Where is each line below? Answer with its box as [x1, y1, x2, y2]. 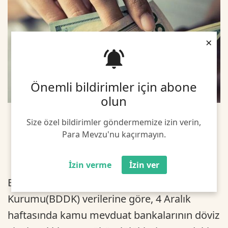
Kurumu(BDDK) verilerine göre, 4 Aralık [8, 191, 191, 206]
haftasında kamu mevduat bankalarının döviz [8, 208, 219, 222]
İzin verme [68, 159, 111, 171]
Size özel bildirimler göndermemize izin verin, [26, 117, 202, 128]
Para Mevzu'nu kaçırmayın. [62, 129, 166, 140]
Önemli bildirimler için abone [31, 78, 197, 96]
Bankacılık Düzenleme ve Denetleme [8, 175, 179, 189]
